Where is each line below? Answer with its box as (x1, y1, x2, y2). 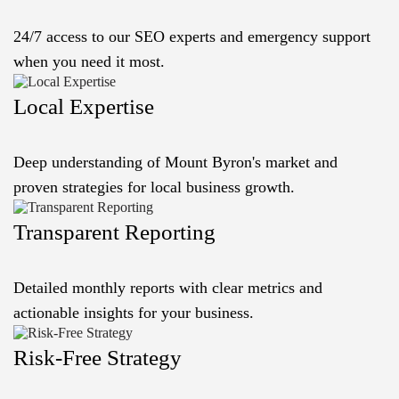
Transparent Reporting (13, 220, 216, 245)
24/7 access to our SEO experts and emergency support (13, 28, 370, 46)
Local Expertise (13, 94, 154, 119)
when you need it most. (13, 53, 165, 71)
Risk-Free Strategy (13, 346, 182, 370)
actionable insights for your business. (13, 304, 254, 322)
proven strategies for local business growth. (13, 178, 295, 197)
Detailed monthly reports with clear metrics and (13, 279, 322, 297)
